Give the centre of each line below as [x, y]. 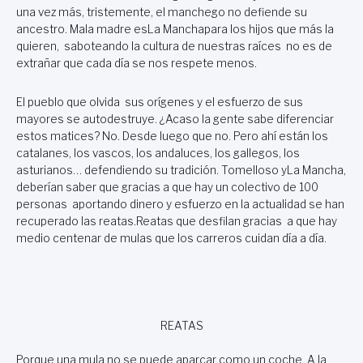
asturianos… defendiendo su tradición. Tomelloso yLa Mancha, [181, 171]
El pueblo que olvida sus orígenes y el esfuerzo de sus [160, 102]
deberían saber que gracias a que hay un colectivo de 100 [167, 188]
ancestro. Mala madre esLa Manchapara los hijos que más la [175, 29]
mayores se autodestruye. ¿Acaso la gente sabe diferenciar [175, 120]
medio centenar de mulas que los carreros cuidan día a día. [171, 239]
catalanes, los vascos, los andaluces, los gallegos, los [158, 154]
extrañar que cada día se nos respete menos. [137, 63]
